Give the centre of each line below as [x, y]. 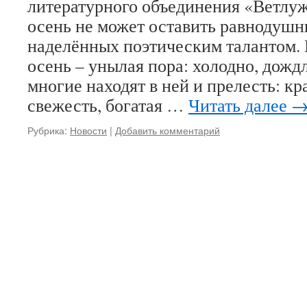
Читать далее [240, 105]
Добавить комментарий [168, 130]
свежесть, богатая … [108, 105]
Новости [88, 130]
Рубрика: [47, 130]
